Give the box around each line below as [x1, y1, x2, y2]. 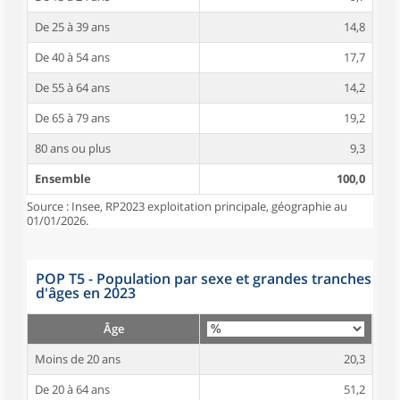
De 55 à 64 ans [35, 79, 110, 96]
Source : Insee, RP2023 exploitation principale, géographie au [27, 198, 347, 214]
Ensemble [35, 171, 91, 187]
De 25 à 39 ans [35, 19, 110, 35]
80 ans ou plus [35, 140, 111, 156]
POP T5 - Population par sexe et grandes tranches [36, 269, 371, 288]
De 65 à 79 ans [35, 110, 110, 126]
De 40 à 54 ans [35, 49, 110, 65]
